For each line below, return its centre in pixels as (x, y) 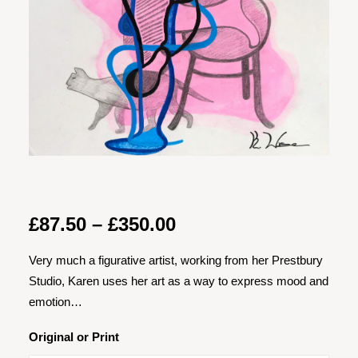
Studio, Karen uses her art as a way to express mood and (179, 281)
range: (204, 246)
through (212, 290)
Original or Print (74, 337)
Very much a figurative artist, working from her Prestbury (176, 260)
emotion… (56, 302)
